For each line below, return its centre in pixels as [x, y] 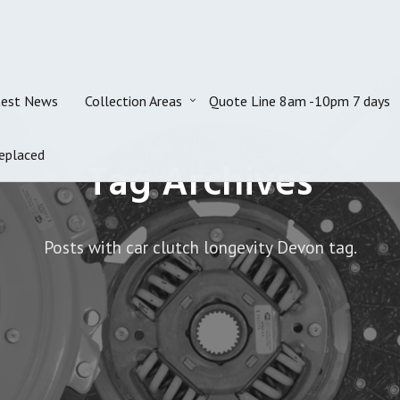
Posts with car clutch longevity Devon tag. [200, 247]
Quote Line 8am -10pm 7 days [300, 100]
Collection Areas [133, 100]
